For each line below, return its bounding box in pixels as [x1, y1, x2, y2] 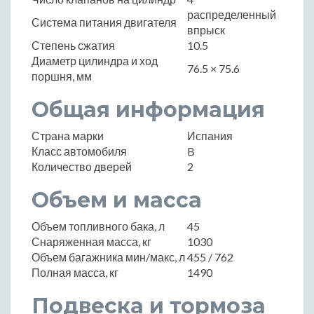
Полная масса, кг [32, 266, 118, 280]
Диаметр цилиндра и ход [32, 54, 158, 68]
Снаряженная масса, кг [32, 235, 151, 249]
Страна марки [32, 129, 104, 143]
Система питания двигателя [32, 15, 177, 29]
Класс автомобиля [32, 144, 127, 158]
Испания [187, 129, 233, 143]
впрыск [187, 23, 225, 37]
